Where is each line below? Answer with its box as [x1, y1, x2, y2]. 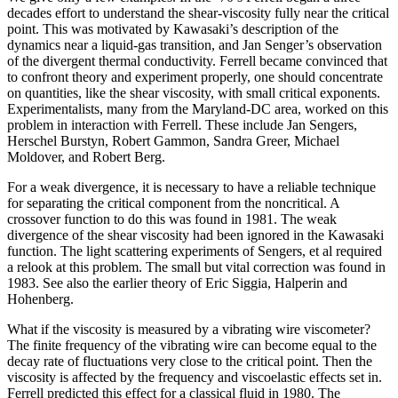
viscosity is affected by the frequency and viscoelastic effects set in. [7, 369, 382, 385]
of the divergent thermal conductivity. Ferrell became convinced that [7, 52, 387, 68]
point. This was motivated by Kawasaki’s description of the [7, 20, 338, 36]
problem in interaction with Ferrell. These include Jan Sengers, [7, 116, 357, 132]
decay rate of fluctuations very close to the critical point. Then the [7, 353, 372, 369]
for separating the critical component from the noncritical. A [7, 195, 339, 211]
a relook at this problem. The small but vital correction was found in [7, 259, 386, 275]
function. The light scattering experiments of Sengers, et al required [7, 243, 382, 259]
